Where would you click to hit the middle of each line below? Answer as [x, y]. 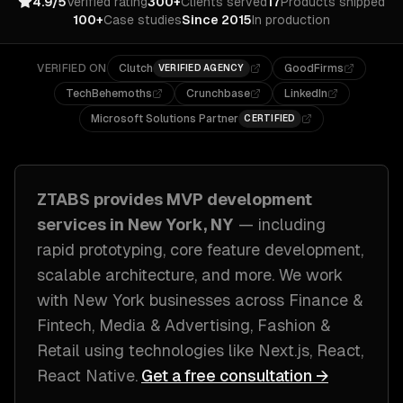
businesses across [217, 300]
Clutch [135, 68]
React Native [86, 376]
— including [282, 224]
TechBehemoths [108, 94]
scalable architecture [116, 275]
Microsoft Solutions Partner [165, 119]
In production [291, 20]
